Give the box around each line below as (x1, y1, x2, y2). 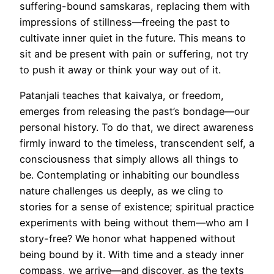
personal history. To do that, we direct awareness (20, 121, 254, 134)
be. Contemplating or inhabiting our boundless (20, 169, 240, 182)
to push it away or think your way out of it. (20, 64, 224, 76)
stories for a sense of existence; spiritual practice (20, 201, 254, 213)
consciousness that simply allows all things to (20, 153, 239, 166)
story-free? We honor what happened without (20, 232, 235, 245)
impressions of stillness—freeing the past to (20, 16, 230, 29)
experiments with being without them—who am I (20, 217, 248, 229)
